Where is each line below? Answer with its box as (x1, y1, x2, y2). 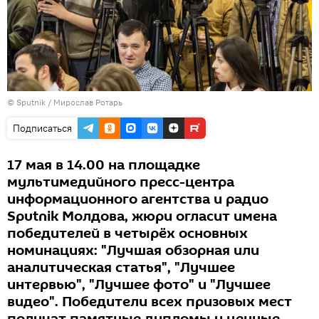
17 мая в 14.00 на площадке (7, 155, 200, 176)
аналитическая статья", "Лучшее (7, 258, 235, 278)
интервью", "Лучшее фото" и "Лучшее (7, 275, 271, 296)
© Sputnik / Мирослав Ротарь (7, 97, 122, 108)
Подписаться (13, 122, 72, 135)
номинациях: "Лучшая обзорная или (7, 241, 259, 261)
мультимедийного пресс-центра (7, 172, 234, 193)
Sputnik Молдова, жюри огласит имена (7, 206, 277, 227)
